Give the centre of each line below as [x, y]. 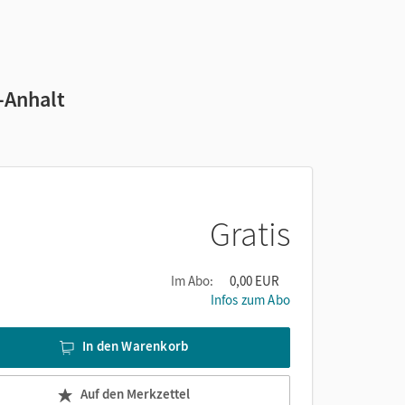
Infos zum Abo [250, 300]
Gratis [250, 234]
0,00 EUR [254, 281]
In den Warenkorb [136, 346]
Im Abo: [192, 281]
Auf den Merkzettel [135, 394]
